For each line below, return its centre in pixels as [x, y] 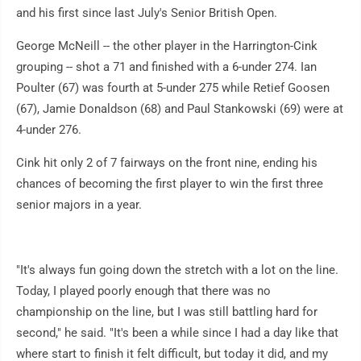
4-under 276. [49, 130]
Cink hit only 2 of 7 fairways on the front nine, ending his [167, 163]
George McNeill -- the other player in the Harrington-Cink [167, 46]
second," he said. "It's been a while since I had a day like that [177, 333]
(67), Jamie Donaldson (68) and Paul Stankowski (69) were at [180, 109]
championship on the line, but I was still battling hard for [167, 312]
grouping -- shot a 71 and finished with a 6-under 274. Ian [166, 67]
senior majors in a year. [79, 205]
